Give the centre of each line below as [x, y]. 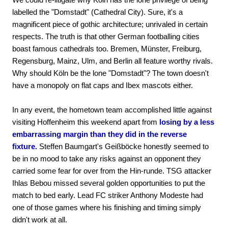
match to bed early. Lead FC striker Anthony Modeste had [108, 195]
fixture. [25, 146]
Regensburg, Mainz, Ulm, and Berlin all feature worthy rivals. [112, 61]
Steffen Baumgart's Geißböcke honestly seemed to [123, 146]
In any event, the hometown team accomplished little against [112, 109]
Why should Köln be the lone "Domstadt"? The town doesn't [110, 73]
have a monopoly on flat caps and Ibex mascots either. [103, 85]
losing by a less [187, 122]
